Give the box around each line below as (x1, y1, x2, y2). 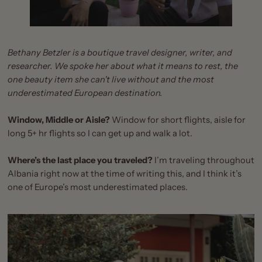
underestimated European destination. (7, 87, 163, 98)
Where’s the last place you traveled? (7, 154, 153, 166)
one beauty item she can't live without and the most (7, 74, 214, 85)
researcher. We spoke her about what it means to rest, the (7, 60, 238, 71)
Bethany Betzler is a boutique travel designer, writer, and (7, 47, 232, 58)
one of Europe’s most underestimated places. (7, 181, 188, 192)
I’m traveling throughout (152, 154, 254, 166)
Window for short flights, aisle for (109, 114, 246, 125)
